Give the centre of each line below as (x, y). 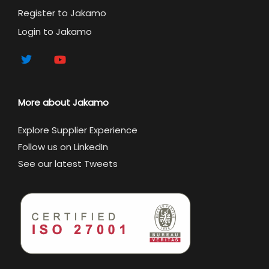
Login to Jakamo (55, 31)
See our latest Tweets (68, 163)
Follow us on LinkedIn (63, 147)
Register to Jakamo (62, 13)
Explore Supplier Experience (78, 130)
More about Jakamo (63, 102)
